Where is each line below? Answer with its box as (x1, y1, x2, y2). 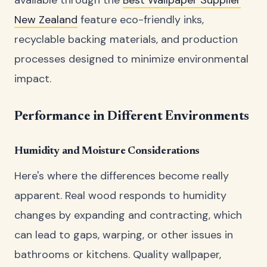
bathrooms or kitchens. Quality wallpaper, (14, 247, 221, 262)
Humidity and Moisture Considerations (14, 145, 200, 157)
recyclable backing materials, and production (14, 32, 238, 46)
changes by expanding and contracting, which (14, 208, 242, 223)
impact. (14, 71, 51, 86)
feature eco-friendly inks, (77, 12, 204, 27)
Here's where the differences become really (14, 169, 229, 184)
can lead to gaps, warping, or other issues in (14, 228, 233, 243)
